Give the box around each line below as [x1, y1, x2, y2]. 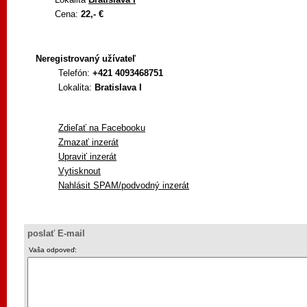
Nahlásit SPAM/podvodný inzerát [58, 180, 189, 191]
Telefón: [58, 68, 93, 78]
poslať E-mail [27, 228, 85, 238]
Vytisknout [58, 166, 101, 176]
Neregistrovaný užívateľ [36, 53, 136, 64]
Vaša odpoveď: [29, 246, 77, 254]
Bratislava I [95, 82, 142, 93]
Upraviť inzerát [58, 151, 116, 162]
